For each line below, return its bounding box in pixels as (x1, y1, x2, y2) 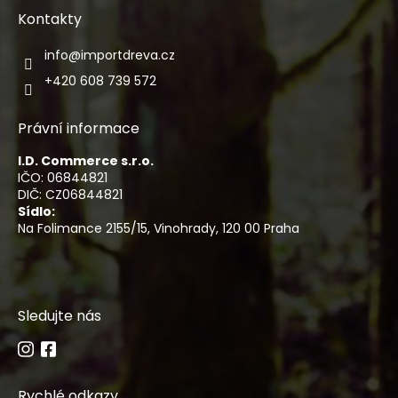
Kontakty (18, 8, 82, 29)
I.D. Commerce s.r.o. (18, 151, 154, 170)
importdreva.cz (81, 45, 175, 64)
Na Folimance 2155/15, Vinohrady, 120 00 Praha (18, 219, 299, 237)
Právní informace (18, 117, 139, 139)
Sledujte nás (18, 305, 101, 326)
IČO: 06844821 (18, 168, 107, 187)
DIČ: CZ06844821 (18, 185, 123, 203)
